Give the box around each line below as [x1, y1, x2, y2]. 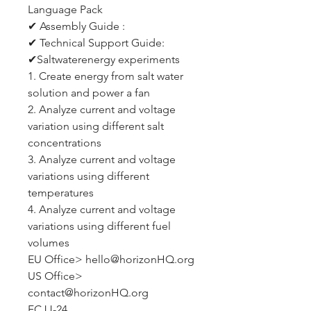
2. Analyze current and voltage [28, 103, 176, 116]
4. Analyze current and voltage [28, 203, 176, 216]
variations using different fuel [28, 219, 171, 233]
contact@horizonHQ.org [28, 286, 149, 299]
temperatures [28, 186, 94, 199]
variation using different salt [28, 119, 164, 133]
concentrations [28, 136, 101, 149]
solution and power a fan [28, 86, 150, 99]
